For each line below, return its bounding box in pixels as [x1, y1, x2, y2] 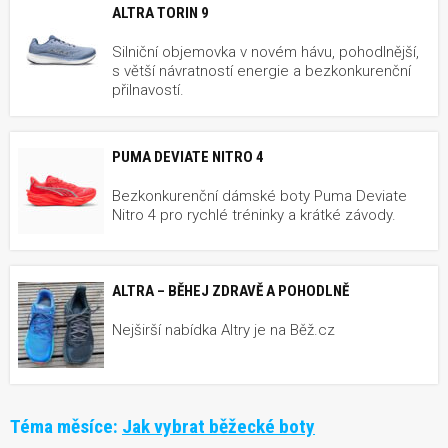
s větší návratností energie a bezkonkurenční [112, 61, 411, 80]
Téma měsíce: [10, 414, 122, 438]
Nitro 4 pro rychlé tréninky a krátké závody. [112, 205, 396, 224]
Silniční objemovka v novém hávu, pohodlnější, [112, 42, 419, 61]
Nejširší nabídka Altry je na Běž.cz [112, 320, 335, 339]
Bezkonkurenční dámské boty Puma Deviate [112, 186, 407, 205]
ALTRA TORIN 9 [112, 3, 209, 22]
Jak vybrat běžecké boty [122, 414, 315, 438]
